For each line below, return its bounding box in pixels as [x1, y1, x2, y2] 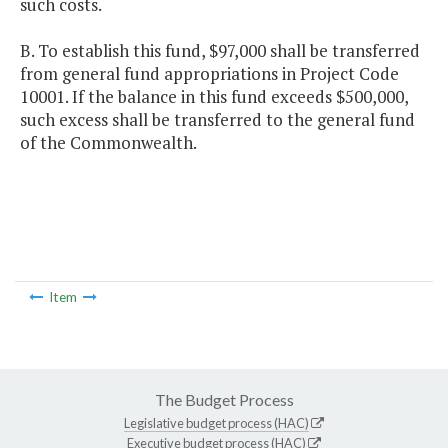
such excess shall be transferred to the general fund [20, 108, 415, 132]
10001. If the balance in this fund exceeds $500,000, [20, 85, 408, 109]
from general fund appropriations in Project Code [20, 62, 399, 86]
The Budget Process [154, 389, 294, 409]
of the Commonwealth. [20, 131, 197, 155]
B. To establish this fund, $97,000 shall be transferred [20, 39, 420, 63]
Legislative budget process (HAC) [124, 414, 309, 431]
